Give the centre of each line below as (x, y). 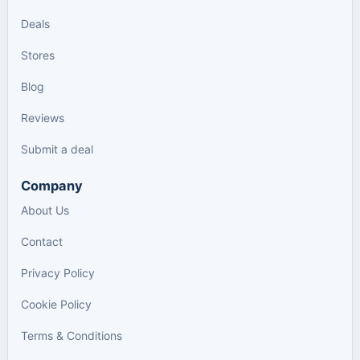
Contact (42, 241)
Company (52, 186)
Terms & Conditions (72, 335)
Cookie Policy (56, 304)
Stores (38, 55)
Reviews (43, 118)
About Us (45, 210)
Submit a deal (57, 149)
